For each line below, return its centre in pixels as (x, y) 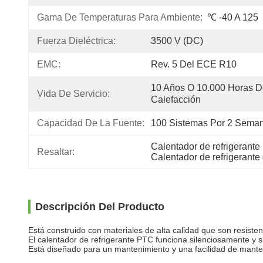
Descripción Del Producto (100, 207)
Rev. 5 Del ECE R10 (194, 64)
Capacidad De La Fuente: (91, 123)
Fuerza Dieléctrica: (76, 41)
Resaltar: (56, 152)
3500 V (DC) (177, 41)
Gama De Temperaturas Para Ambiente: (120, 17)
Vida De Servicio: (73, 94)
